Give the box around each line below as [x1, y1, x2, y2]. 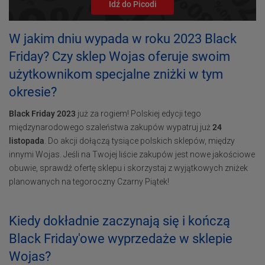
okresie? [9, 85, 57, 99]
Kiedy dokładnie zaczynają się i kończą [9, 214, 230, 228]
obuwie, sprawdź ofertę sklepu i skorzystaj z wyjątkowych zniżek [9, 163, 248, 173]
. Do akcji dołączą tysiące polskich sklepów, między [44, 136, 235, 146]
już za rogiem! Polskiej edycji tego [76, 109, 201, 118]
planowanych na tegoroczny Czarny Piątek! [9, 177, 169, 186]
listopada [9, 136, 44, 146]
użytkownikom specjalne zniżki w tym [9, 67, 223, 82]
